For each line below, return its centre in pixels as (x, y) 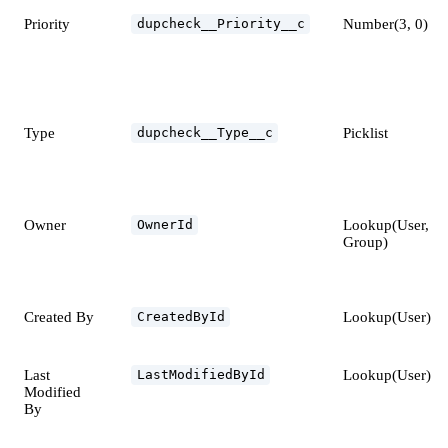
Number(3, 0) (385, 23)
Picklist (365, 132)
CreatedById (180, 317)
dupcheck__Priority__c (220, 24)
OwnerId (164, 225)
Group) (365, 241)
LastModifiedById (200, 375)
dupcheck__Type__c (204, 133)
